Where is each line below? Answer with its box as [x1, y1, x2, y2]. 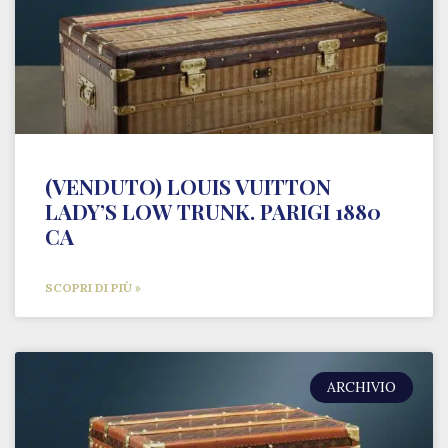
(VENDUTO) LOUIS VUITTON [45, 172, 331, 200]
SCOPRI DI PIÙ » [45, 280, 141, 295]
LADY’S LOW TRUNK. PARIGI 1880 [45, 197, 381, 225]
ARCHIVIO [327, 378, 397, 397]
